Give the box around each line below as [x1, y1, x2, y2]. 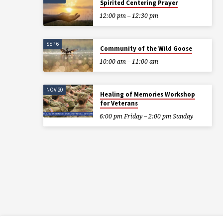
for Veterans [100, 99, 138, 108]
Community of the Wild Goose [100, 44, 192, 53]
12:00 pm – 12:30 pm [99, 11, 158, 20]
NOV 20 [46, 86, 63, 94]
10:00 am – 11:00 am [99, 57, 158, 66]
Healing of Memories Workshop [100, 90, 195, 99]
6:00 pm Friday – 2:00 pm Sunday [99, 111, 193, 120]
